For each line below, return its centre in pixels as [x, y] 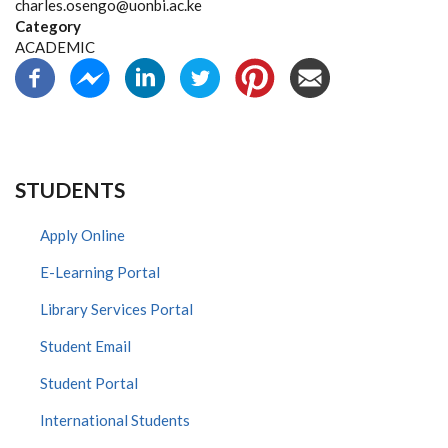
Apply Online [82, 235]
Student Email [85, 346]
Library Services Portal [116, 309]
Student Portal [89, 383]
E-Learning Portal [100, 272]
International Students [115, 420]
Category [48, 26]
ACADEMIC [55, 47]
